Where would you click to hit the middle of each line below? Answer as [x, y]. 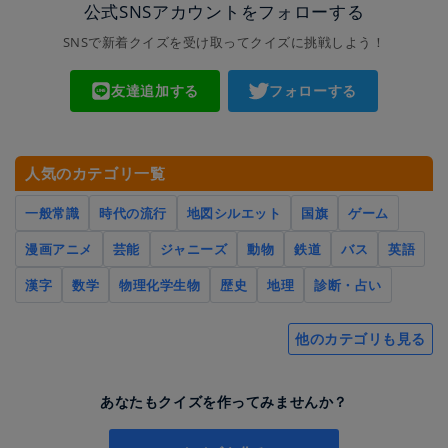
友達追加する [155, 90]
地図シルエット [234, 212]
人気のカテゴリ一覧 [95, 172]
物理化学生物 [160, 284]
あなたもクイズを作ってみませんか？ [224, 401]
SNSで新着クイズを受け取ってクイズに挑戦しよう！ [224, 41]
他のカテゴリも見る [360, 338]
